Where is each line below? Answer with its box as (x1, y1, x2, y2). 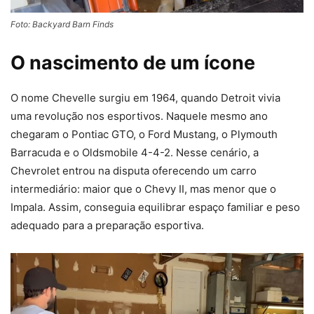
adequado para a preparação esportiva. (11, 218, 204, 232)
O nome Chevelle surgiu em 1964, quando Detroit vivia (11, 90, 280, 104)
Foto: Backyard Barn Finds (11, 18, 114, 29)
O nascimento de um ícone (11, 50, 255, 74)
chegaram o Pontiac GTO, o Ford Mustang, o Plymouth (11, 127, 278, 141)
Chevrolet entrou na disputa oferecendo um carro (11, 163, 257, 177)
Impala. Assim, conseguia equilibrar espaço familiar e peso (11, 200, 300, 214)
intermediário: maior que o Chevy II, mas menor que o (11, 182, 276, 196)
